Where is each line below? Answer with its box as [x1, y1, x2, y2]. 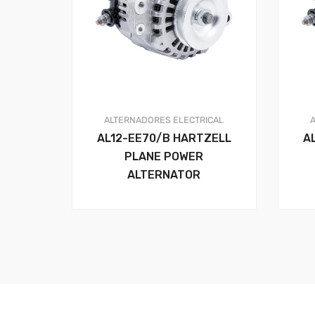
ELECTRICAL [173, 115, 224, 126]
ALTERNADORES [104, 115, 172, 126]
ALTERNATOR [127, 168, 201, 182]
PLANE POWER [124, 150, 204, 164]
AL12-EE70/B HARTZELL [96, 131, 231, 146]
